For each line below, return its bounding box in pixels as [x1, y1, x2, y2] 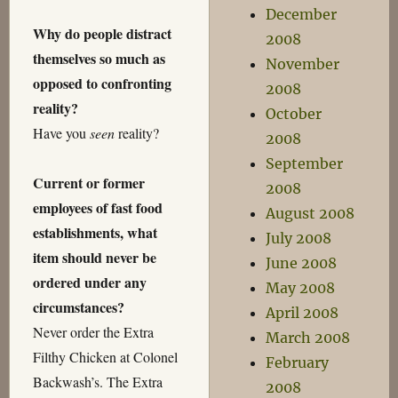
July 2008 [266, 229, 332, 247]
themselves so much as [32, 48, 165, 69]
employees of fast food [32, 197, 163, 219]
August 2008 [266, 204, 355, 222]
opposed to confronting [32, 73, 171, 94]
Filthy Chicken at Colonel [32, 347, 178, 367]
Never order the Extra [32, 322, 154, 342]
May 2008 [266, 279, 336, 297]
